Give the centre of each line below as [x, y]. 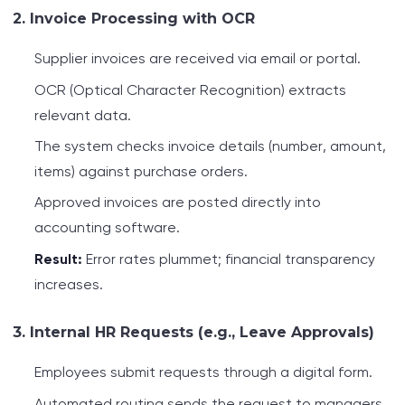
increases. [69, 284]
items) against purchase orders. [141, 171]
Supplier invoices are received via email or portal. [198, 59]
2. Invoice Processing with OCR [134, 19]
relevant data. [83, 115]
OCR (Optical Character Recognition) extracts [190, 89]
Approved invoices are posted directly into [178, 202]
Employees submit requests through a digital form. [203, 372]
